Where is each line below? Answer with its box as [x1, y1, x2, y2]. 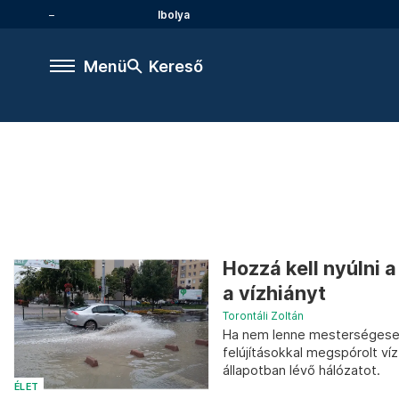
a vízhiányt [223, 281, 326, 305]
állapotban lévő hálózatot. [223, 362, 380, 378]
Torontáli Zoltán [223, 309, 304, 322]
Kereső [149, 56, 203, 76]
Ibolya [158, 7, 190, 21]
